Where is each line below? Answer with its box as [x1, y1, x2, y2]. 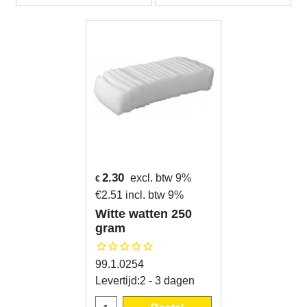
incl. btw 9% [125, 189, 184, 201]
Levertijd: [95, 275, 140, 286]
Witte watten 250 [95, 207, 192, 221]
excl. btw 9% [130, 172, 191, 184]
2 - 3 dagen [139, 275, 195, 286]
